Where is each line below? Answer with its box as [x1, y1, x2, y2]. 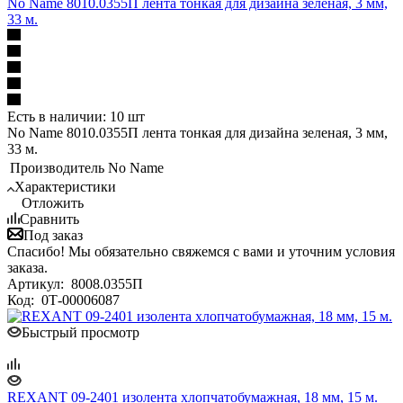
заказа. [7, 259, 48, 275]
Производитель [10, 159, 104, 175]
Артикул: [7, 275, 67, 291]
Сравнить [20, 210, 79, 227]
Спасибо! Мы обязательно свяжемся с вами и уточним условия [7, 243, 395, 259]
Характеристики [14, 178, 116, 194]
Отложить [22, 194, 84, 210]
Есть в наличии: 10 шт [7, 108, 145, 124]
